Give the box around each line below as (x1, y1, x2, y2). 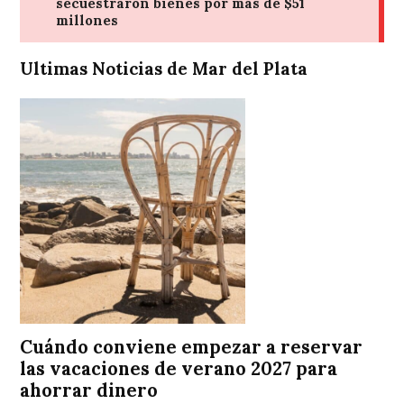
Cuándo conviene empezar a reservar (20, 335, 363, 360)
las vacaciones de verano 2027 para (20, 357, 338, 381)
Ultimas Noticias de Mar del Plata (20, 57, 308, 79)
